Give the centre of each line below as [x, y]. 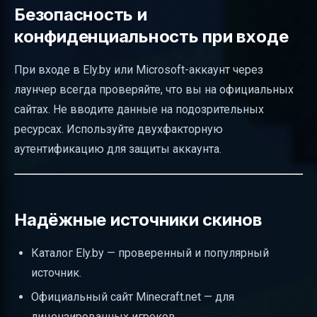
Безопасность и [81, 14]
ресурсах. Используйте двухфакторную [119, 129]
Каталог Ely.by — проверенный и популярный [150, 253]
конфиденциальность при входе [151, 36]
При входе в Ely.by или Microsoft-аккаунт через [139, 69]
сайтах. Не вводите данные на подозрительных [139, 109]
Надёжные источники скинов [138, 219]
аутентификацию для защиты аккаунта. [118, 149]
